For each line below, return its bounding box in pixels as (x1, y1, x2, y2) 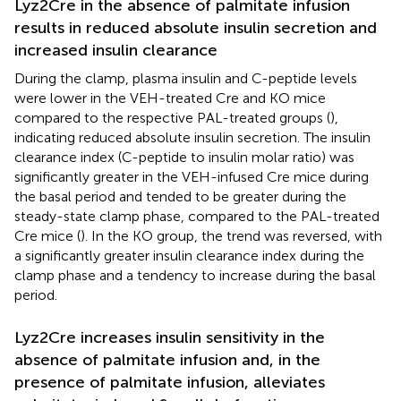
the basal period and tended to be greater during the (14, 187, 346, 205)
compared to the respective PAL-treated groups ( (14, 108, 330, 126)
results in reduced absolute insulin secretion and (14, 17, 377, 38)
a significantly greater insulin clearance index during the (14, 246, 364, 264)
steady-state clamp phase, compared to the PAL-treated (14, 207, 380, 225)
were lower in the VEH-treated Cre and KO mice (14, 89, 326, 107)
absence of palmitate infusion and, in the (14, 349, 320, 370)
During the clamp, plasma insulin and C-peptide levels (14, 69, 357, 87)
